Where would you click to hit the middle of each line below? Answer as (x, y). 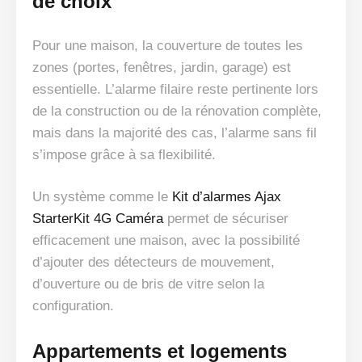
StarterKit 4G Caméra (98, 219)
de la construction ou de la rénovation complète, (177, 112)
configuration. (73, 306)
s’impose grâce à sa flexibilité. (124, 155)
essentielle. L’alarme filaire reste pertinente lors (175, 90)
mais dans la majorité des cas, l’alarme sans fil (175, 133)
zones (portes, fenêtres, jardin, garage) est (162, 68)
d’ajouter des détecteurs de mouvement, (154, 263)
